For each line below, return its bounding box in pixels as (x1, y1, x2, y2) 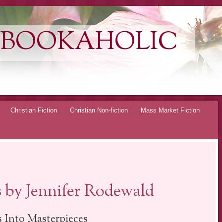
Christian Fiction (10, 106, 57, 114)
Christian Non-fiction (70, 106, 128, 114)
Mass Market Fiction (141, 106, 200, 114)
